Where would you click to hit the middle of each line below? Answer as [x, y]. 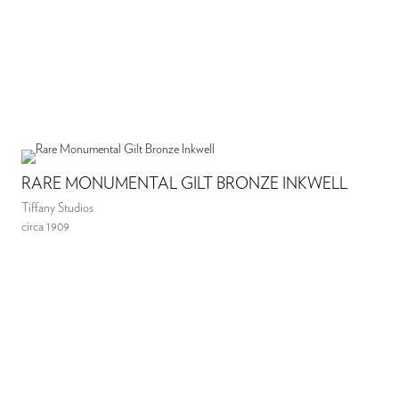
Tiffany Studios [58, 209]
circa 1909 [46, 228]
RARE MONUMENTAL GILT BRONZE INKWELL [185, 185]
